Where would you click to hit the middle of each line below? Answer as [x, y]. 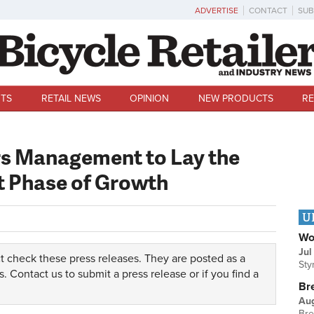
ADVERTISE [217, 11]
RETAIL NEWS [71, 98]
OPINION [150, 98]
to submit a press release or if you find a [161, 274]
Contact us [36, 274]
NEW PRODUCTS [235, 98]
